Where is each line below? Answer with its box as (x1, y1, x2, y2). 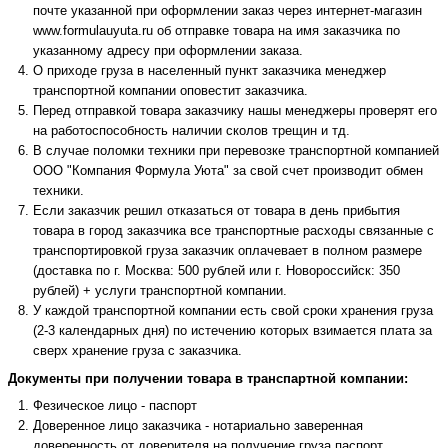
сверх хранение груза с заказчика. (33, 342, 242, 358)
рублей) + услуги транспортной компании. (33, 282, 287, 298)
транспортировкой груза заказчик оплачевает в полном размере (33, 242, 422, 258)
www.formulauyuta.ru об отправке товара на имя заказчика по (33, 22, 400, 38)
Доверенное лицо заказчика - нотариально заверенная (33, 417, 363, 433)
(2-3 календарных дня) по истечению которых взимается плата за (33, 322, 432, 338)
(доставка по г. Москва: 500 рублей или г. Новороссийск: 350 (33, 262, 400, 278)
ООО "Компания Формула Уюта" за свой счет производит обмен (33, 162, 423, 178)
